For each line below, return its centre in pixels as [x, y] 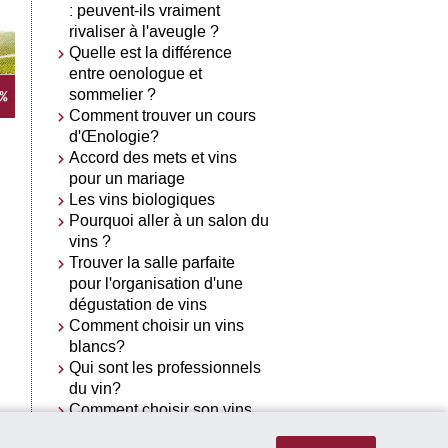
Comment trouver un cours [163, 115]
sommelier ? [113, 94]
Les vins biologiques [142, 199]
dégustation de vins [138, 304]
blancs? [97, 346]
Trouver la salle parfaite [152, 262]
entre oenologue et [136, 73]
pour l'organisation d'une [156, 283]
